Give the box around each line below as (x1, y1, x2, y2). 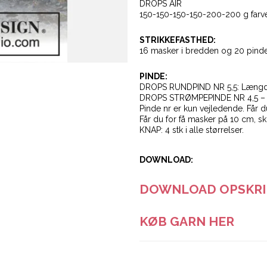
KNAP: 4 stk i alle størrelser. (139, 125, 244, 135)
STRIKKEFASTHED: (139, 35, 216, 45)
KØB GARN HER (139, 214, 234, 229)
